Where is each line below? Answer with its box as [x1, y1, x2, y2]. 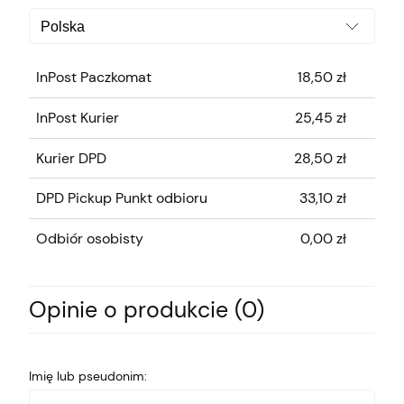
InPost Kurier [36, 107, 119, 127]
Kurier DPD [36, 148, 106, 168]
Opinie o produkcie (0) [29, 294, 264, 325]
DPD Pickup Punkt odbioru [36, 188, 207, 208]
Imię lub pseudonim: [29, 367, 147, 384]
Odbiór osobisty [36, 228, 143, 248]
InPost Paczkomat [36, 68, 151, 87]
